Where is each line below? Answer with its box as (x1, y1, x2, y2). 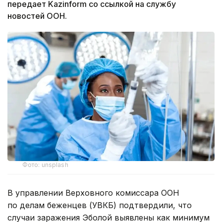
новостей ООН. (7, 10, 67, 21)
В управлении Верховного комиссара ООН (7, 188, 179, 198)
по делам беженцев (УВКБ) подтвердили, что (7, 200, 192, 211)
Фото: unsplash (22, 161, 68, 169)
